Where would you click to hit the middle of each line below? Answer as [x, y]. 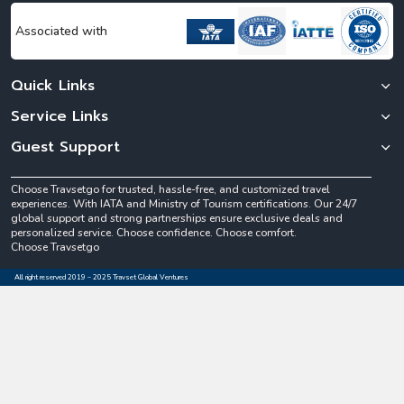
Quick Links [53, 86]
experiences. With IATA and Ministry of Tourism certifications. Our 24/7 [184, 204]
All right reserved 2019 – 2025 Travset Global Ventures [101, 278]
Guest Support [65, 147]
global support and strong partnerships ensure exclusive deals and [177, 219]
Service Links [60, 117]
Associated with [61, 32]
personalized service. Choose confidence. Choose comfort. [154, 233]
